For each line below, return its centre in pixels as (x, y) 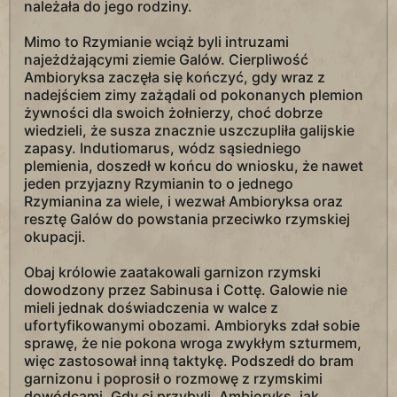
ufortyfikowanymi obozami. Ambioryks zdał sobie (192, 325)
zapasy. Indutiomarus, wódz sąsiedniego (163, 148)
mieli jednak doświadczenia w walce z (151, 307)
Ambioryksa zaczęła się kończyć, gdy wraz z (175, 77)
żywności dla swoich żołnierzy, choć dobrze (173, 113)
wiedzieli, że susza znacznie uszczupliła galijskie (189, 130)
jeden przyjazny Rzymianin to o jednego (159, 183)
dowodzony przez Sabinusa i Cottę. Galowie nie (186, 290)
